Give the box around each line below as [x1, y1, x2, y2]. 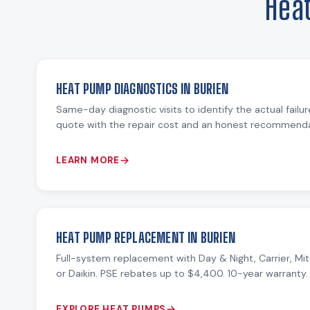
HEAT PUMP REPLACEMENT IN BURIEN [56, 230, 235, 246]
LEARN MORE [56, 154, 120, 167]
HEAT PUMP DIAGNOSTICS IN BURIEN [56, 81, 228, 97]
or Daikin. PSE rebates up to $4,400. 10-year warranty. [56, 267, 308, 280]
